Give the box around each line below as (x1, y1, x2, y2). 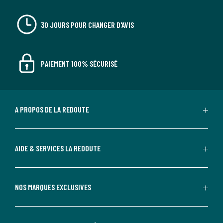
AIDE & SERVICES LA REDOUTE (15, 143, 101, 153)
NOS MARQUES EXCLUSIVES (15, 182, 91, 192)
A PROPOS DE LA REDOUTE (15, 105, 89, 114)
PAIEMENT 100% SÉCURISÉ (41, 58, 117, 68)
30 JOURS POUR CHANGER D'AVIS (41, 19, 134, 29)
